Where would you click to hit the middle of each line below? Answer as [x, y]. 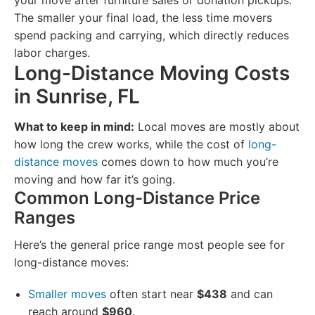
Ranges [45, 218]
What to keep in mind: [74, 127]
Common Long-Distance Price [137, 198]
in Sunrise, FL [77, 96]
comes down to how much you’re [188, 162]
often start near [152, 294]
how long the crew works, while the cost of [131, 144]
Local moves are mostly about [217, 127]
